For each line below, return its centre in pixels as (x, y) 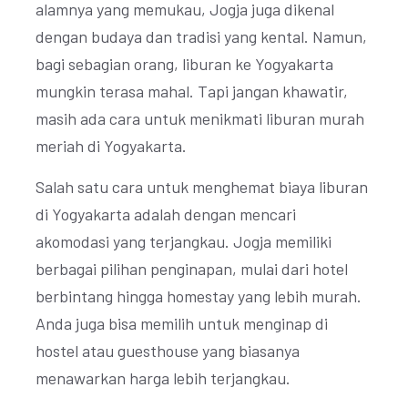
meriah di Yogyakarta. (111, 146)
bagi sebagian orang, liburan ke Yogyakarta (184, 64)
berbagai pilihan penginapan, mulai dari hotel (192, 269)
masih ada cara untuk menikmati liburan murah (200, 118)
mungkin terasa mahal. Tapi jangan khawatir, (192, 91)
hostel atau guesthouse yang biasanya (168, 351)
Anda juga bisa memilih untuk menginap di (182, 323)
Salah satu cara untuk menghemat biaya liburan (202, 187)
